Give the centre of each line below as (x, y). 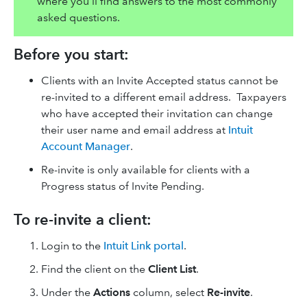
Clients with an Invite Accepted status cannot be (160, 81)
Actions (113, 292)
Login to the (72, 246)
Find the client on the (95, 269)
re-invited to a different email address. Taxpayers (164, 97)
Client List (172, 269)
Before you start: (71, 54)
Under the (67, 292)
